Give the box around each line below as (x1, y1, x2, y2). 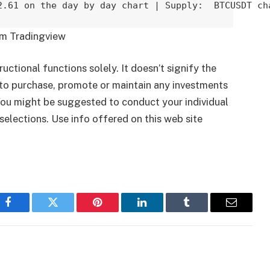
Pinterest (96, 206, 135, 217)
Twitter (52, 206, 84, 217)
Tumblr (186, 206, 218, 217)
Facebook (7, 206, 50, 217)
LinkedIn (141, 206, 181, 217)
